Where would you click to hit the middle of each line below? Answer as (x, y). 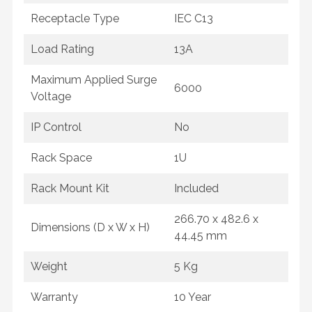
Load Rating (62, 49)
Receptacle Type (75, 18)
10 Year (193, 297)
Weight (49, 266)
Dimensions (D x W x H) (90, 227)
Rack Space (61, 158)
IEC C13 (194, 18)
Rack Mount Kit (70, 188)
